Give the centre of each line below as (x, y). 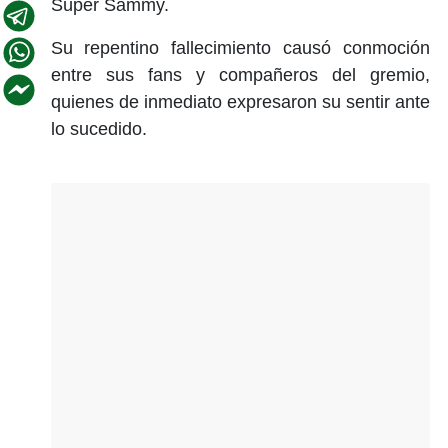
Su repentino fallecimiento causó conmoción (240, 47)
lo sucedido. (98, 128)
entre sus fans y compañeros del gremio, (240, 74)
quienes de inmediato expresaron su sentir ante (240, 101)
